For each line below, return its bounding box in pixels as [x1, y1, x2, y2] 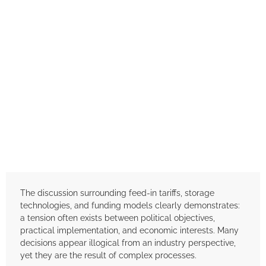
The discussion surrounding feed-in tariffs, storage [20, 188, 214, 198]
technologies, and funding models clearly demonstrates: [20, 200, 240, 211]
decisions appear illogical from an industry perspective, [20, 237, 236, 248]
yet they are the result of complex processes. [20, 250, 197, 261]
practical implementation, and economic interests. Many [20, 225, 239, 236]
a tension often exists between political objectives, [20, 213, 215, 223]
